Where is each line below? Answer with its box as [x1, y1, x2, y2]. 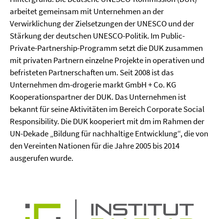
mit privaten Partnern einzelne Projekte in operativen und [10, 55, 204, 66]
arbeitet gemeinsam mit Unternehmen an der [10, 6, 164, 17]
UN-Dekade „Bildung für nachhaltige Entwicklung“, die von [10, 128, 208, 139]
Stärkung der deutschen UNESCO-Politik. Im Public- [10, 30, 185, 41]
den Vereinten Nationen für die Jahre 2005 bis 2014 [10, 140, 179, 151]
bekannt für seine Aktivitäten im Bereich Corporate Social [10, 104, 204, 114]
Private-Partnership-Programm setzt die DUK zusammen [10, 43, 203, 53]
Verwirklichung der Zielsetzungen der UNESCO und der [10, 18, 194, 29]
